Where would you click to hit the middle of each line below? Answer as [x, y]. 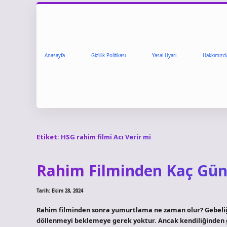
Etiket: [49, 137]
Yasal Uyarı [164, 56]
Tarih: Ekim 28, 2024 [60, 191]
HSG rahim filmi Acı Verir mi [106, 137]
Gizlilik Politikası [108, 56]
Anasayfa [55, 56]
